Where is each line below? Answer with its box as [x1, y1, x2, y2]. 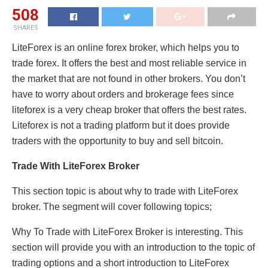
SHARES [13, 24, 38, 32]
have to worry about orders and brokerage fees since [12, 89, 234, 100]
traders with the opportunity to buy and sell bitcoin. [12, 136, 223, 147]
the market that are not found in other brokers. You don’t [12, 74, 245, 84]
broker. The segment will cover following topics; [12, 202, 212, 212]
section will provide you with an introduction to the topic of [12, 242, 255, 253]
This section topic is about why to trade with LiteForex [12, 186, 238, 197]
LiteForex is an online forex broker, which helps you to [12, 42, 239, 53]
